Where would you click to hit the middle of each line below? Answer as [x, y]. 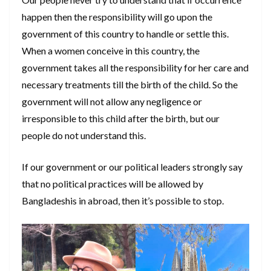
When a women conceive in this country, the [111, 51]
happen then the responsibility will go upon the [117, 17]
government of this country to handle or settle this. [125, 34]
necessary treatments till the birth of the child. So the [130, 85]
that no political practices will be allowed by [113, 184]
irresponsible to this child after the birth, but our [121, 119]
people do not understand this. [84, 135]
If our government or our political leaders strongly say [132, 167]
